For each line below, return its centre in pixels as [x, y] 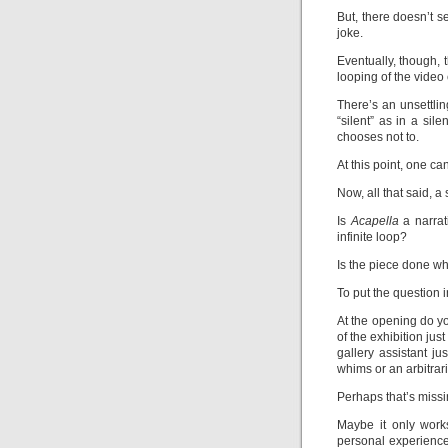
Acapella [374, 221]
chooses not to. [378, 137]
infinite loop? [372, 237]
